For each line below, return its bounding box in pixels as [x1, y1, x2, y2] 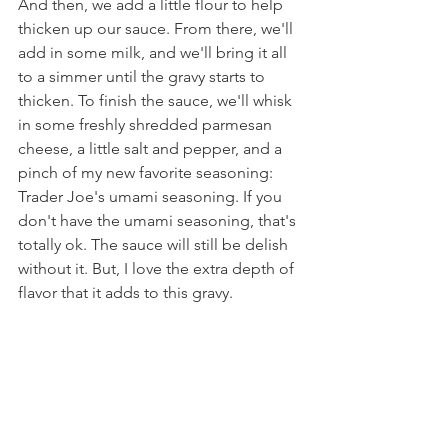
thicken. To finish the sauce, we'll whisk [18, 91, 296, 110]
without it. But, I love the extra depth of [18, 259, 298, 278]
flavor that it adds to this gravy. [18, 283, 233, 302]
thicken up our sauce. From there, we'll [18, 19, 297, 38]
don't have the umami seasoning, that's [18, 211, 300, 230]
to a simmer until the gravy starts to [18, 67, 269, 86]
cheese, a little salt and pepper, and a [18, 139, 286, 158]
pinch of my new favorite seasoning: [18, 163, 277, 182]
